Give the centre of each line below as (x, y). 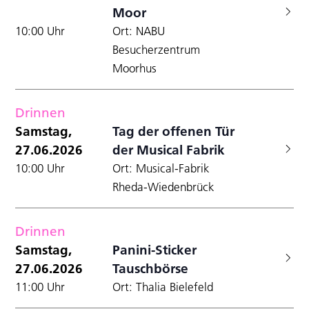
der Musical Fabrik (169, 149)
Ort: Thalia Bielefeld (163, 287)
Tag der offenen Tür (174, 131)
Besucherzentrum (157, 49)
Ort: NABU (139, 31)
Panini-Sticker (155, 249)
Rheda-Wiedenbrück (164, 187)
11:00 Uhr (40, 287)
